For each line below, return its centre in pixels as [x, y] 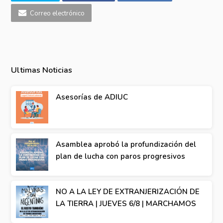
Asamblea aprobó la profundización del [126, 144]
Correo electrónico [57, 13]
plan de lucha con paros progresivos [121, 156]
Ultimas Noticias [42, 70]
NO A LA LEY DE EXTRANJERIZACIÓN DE [128, 191]
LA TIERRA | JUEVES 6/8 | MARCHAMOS [126, 203]
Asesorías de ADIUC [92, 97]
